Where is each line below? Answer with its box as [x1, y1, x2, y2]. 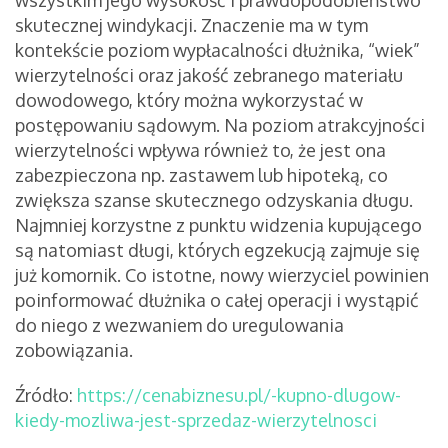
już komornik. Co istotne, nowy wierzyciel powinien [15, 264, 429, 287]
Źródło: [15, 384, 77, 407]
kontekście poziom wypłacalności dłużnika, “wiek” [15, 39, 420, 62]
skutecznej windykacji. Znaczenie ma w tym [15, 14, 368, 37]
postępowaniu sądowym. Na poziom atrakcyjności [15, 114, 425, 137]
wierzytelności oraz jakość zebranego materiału [15, 64, 403, 87]
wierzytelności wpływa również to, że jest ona [15, 139, 386, 162]
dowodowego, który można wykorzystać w [15, 89, 363, 112]
